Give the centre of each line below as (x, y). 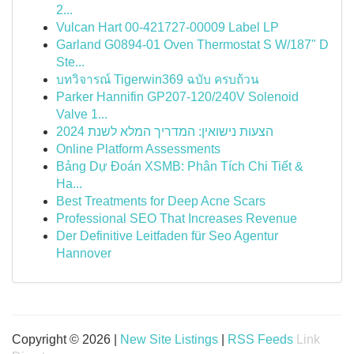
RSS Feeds (260, 339)
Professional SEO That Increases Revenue (177, 218)
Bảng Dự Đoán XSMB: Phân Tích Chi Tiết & (180, 166)
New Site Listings (169, 339)
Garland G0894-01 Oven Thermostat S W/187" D (192, 45)
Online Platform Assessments (138, 149)
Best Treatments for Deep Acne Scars (161, 201)
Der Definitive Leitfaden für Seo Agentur (167, 236)
